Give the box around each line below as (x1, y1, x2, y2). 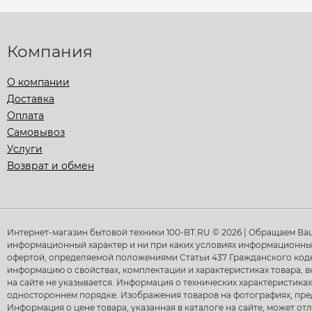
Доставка (7, 93, 54, 105)
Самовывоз (7, 126, 65, 139)
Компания (7, 42, 93, 61)
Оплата (7, 109, 44, 122)
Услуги (7, 143, 42, 155)
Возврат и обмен (7, 159, 94, 172)
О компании (7, 76, 70, 88)
